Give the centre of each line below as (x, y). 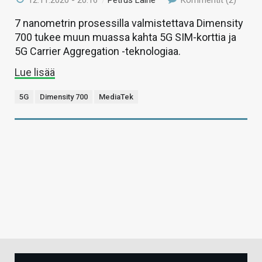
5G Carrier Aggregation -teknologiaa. (98, 51)
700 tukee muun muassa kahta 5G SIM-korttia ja (125, 37)
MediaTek (116, 96)
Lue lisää (35, 72)
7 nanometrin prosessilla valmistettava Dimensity (129, 23)
